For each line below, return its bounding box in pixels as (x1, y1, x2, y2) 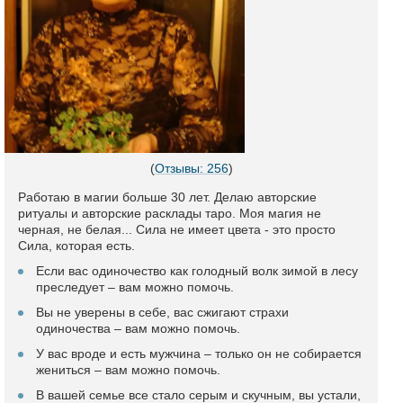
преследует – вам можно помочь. (36, 280, 234, 294)
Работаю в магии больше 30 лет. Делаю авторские (18, 190, 317, 204)
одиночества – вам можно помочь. (36, 321, 240, 336)
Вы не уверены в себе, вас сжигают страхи (36, 305, 289, 319)
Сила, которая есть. (18, 238, 135, 253)
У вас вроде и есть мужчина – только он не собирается (36, 346, 362, 361)
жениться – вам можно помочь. (36, 363, 220, 377)
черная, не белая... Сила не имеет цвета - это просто (18, 222, 336, 237)
